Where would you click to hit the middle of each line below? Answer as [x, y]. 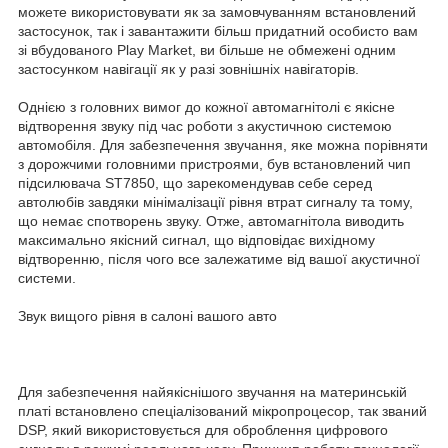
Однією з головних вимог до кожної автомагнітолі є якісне [206, 107]
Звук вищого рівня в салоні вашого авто [147, 316]
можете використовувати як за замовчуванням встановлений [217, 12]
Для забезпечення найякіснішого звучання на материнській [212, 392]
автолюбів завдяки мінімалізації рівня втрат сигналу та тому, [215, 202]
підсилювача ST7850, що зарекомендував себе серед [195, 183]
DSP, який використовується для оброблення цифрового [203, 430]
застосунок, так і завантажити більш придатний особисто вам [218, 31]
